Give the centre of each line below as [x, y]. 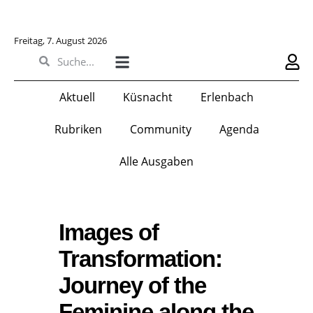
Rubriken [78, 130]
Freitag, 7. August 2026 [60, 41]
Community [160, 130]
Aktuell [77, 97]
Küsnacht [148, 97]
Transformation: [140, 259]
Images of [109, 233]
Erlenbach [227, 97]
